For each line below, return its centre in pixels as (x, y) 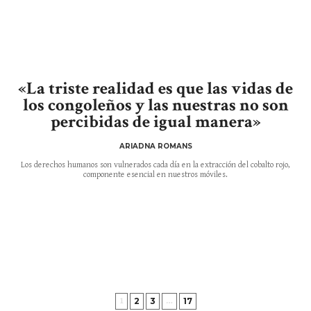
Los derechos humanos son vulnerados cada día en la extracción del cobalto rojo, (155, 165)
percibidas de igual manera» (155, 121)
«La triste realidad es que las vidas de (155, 88)
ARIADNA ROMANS (155, 146)
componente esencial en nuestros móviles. (155, 174)
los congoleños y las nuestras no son (155, 105)
